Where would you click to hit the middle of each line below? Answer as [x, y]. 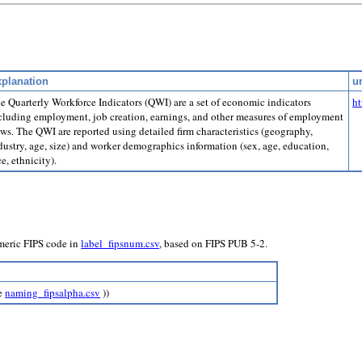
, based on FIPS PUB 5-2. [214, 243]
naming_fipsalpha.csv [53, 292]
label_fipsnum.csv [120, 243]
